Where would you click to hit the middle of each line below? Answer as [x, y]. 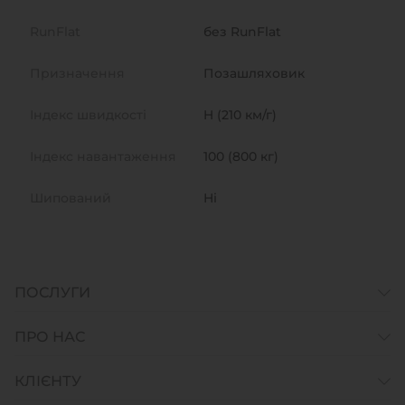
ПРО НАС [50, 337]
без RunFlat [242, 32]
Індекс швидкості [88, 115]
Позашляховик [254, 73]
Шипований [71, 198]
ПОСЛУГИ [52, 292]
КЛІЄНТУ [48, 381]
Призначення [77, 73]
